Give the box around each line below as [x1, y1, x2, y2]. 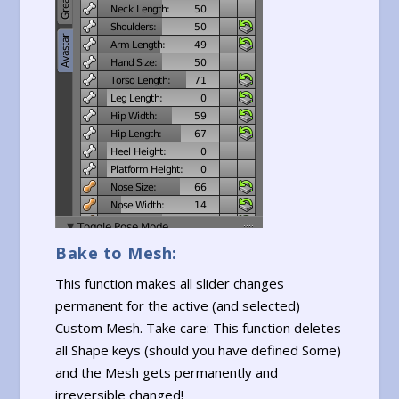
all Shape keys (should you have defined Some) [55, 340, 342, 359]
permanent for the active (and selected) [55, 296, 301, 314]
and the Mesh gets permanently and [55, 362, 279, 381]
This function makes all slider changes [55, 273, 285, 292]
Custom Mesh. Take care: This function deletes [55, 318, 342, 337]
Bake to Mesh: [55, 241, 177, 264]
